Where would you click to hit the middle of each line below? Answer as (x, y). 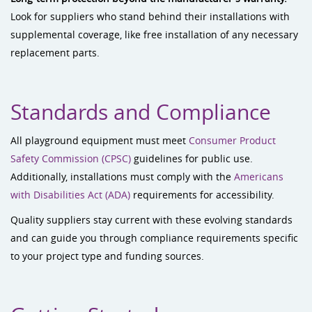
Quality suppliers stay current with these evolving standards (151, 220)
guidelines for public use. (192, 158)
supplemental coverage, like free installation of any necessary (154, 34)
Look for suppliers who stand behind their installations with (150, 16)
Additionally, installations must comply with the (122, 177)
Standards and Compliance (141, 112)
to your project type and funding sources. (107, 256)
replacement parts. (55, 53)
